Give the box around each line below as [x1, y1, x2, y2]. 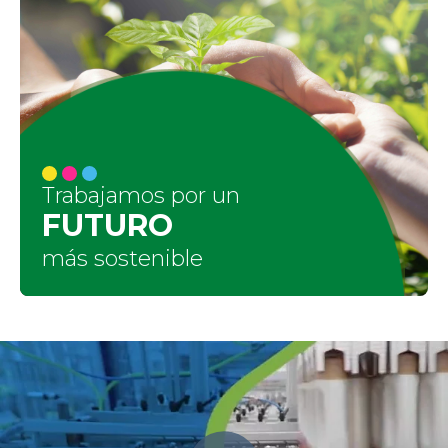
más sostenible [42, 245, 203, 273]
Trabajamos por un [42, 182, 240, 210]
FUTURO [42, 207, 173, 245]
